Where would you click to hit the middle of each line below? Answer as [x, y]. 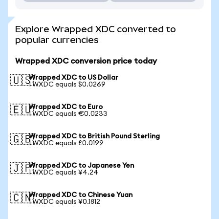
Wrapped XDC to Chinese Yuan [81, 195]
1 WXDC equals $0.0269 [67, 85]
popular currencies [57, 40]
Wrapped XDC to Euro [66, 107]
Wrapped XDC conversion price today [86, 61]
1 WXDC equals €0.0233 [68, 114]
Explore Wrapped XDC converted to [96, 29]
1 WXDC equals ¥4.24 [64, 173]
